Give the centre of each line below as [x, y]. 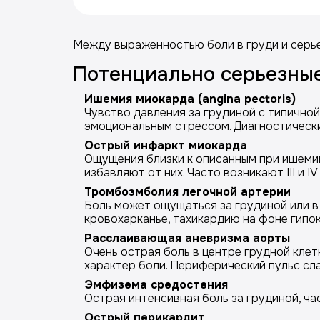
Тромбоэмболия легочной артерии [187, 192]
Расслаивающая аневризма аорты [187, 238]
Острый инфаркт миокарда [166, 145]
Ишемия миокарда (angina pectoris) [190, 99]
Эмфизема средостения [156, 285]
